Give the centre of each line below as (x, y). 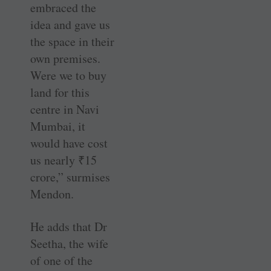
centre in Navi (65, 109)
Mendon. (52, 194)
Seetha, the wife (69, 244)
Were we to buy (68, 76)
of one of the (61, 261)
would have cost (69, 143)
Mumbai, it (58, 126)
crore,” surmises (70, 177)
